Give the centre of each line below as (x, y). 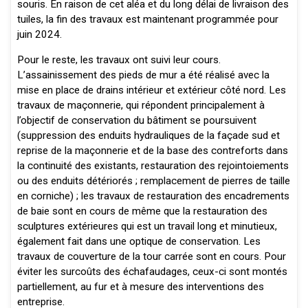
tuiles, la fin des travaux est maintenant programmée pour (147, 19)
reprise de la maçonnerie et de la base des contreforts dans (152, 150)
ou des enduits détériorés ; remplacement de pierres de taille (153, 180)
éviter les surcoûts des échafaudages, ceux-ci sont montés (152, 271)
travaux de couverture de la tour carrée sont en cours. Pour (151, 256)
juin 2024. (39, 34)
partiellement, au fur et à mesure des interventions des (140, 286)
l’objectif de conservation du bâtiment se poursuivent (136, 120)
